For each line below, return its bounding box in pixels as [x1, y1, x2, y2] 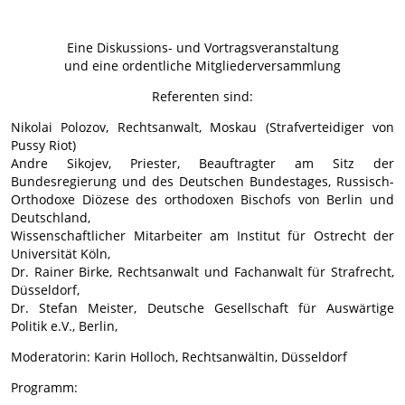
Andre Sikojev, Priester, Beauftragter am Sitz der [11, 155, 394, 173]
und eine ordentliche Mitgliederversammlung [64, 57, 341, 75]
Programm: [11, 379, 78, 397]
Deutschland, [11, 209, 90, 227]
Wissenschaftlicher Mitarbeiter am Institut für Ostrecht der [11, 227, 394, 245]
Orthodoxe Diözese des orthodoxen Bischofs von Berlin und [11, 191, 394, 209]
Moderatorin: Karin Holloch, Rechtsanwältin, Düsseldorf [11, 348, 347, 366]
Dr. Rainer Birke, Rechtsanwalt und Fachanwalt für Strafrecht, [11, 263, 394, 281]
